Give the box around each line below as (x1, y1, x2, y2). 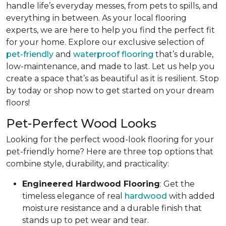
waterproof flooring (73, 49, 153, 59)
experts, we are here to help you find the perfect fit (6, 25, 215, 35)
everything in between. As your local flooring (6, 13, 187, 23)
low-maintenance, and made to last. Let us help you (6, 61, 215, 71)
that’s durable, (153, 49, 213, 59)
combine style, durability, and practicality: (6, 158, 169, 168)
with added (167, 191, 215, 201)
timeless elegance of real (22, 191, 125, 201)
